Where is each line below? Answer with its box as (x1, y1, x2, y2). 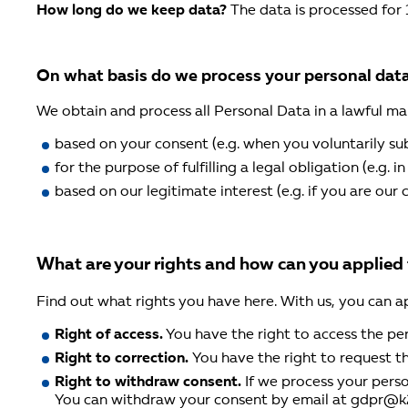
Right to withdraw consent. (55, 374, 245, 390)
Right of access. (55, 327, 163, 342)
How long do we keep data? (36, 4, 227, 19)
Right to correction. (55, 351, 192, 366)
